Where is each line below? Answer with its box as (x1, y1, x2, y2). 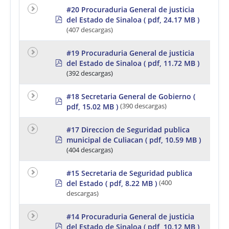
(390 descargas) (120, 101, 167, 110)
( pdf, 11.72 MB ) (144, 58, 199, 68)
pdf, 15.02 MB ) (66, 101, 118, 111)
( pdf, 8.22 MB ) (105, 178, 157, 188)
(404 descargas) (66, 145, 113, 154)
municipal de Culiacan (66, 134, 143, 145)
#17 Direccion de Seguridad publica (66, 124, 190, 134)
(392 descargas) (66, 68, 113, 78)
